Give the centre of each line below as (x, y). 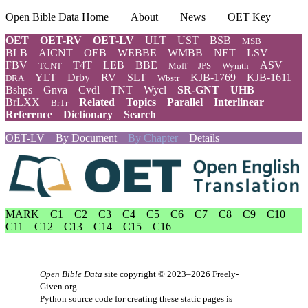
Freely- (225, 274)
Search (140, 114)
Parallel (185, 102)
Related (97, 102)
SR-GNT (198, 90)
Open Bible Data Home (57, 17)
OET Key (249, 17)
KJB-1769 (213, 77)
